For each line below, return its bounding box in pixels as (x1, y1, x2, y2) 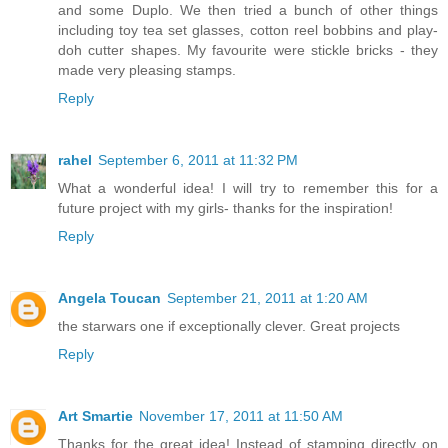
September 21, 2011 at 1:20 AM (167, 289, 368, 306)
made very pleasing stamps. (58, 61, 236, 78)
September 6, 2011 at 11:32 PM (98, 151, 298, 168)
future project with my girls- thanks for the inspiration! (58, 199, 393, 216)
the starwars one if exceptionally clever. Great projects (58, 317, 400, 334)
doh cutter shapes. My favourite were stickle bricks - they (58, 41, 438, 58)
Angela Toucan (58, 289, 161, 306)
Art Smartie (58, 407, 133, 424)
